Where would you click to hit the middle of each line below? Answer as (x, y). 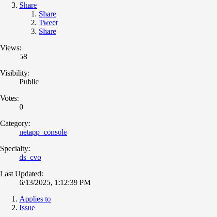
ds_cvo (30, 157)
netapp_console (43, 132)
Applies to (35, 199)
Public (29, 81)
